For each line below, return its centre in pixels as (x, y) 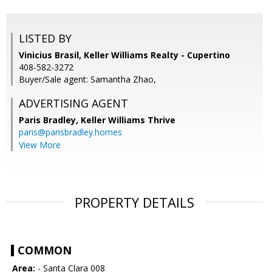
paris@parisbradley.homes (70, 132)
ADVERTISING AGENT (73, 104)
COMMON (45, 250)
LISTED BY (45, 39)
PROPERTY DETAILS (134, 202)
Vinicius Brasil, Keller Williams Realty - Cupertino (124, 55)
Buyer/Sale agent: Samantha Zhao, (87, 80)
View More (40, 145)
